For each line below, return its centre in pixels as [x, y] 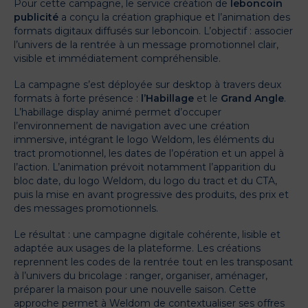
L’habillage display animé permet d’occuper [118, 112]
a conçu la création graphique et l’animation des [174, 17]
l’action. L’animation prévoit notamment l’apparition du [145, 167]
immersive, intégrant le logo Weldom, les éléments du [144, 140]
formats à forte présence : [77, 98]
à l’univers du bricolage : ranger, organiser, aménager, [141, 276]
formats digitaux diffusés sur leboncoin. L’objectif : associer [153, 31]
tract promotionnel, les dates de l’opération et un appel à [149, 153]
